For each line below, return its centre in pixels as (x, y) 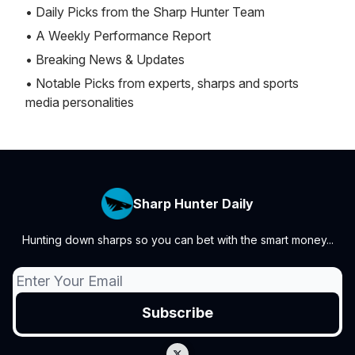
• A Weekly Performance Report (118, 35)
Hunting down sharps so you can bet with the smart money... (177, 240)
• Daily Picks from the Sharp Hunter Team (145, 11)
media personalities (80, 102)
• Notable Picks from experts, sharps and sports (162, 83)
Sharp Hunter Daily (193, 204)
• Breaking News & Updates (105, 59)
